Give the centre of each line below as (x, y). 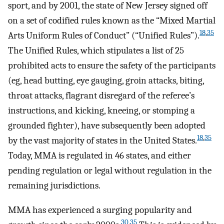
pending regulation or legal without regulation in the (110, 171)
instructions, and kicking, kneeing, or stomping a (101, 111)
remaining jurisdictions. (54, 186)
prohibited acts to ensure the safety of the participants (112, 66)
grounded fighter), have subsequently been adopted (107, 126)
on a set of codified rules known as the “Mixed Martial (112, 21)
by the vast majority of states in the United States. (102, 141)
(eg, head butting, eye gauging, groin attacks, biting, (106, 81)
